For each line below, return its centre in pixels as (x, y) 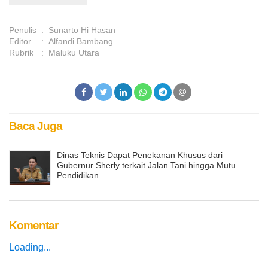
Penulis (23, 30)
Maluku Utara (74, 53)
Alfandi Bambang (81, 42)
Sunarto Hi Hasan (82, 30)
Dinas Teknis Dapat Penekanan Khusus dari (140, 155)
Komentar (33, 225)
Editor (20, 42)
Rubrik (21, 53)
